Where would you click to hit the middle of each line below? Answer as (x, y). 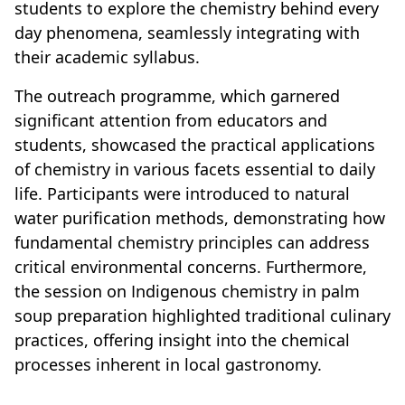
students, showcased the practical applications (195, 145)
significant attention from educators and (171, 121)
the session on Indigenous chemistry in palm (187, 292)
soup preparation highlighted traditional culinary (202, 316)
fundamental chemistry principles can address (192, 243)
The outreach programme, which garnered (177, 96)
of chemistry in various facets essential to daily (195, 170)
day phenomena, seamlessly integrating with (187, 33)
